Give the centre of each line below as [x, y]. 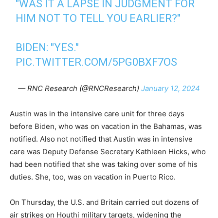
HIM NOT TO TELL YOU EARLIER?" [98, 18]
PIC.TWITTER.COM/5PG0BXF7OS [97, 62]
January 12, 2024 [171, 88]
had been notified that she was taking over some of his [104, 164]
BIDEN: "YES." [47, 47]
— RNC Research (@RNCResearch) [80, 88]
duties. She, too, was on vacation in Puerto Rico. [93, 177]
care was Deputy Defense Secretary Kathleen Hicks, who [108, 152]
